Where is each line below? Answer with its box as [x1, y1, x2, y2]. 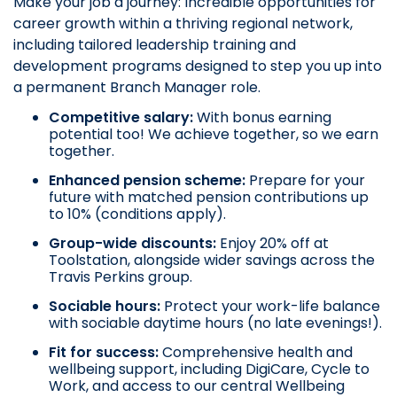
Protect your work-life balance [164, 296, 380, 317]
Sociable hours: [49, 296, 164, 317]
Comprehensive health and [162, 342, 353, 363]
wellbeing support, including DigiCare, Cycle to [49, 359, 370, 380]
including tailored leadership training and [13, 35, 296, 56]
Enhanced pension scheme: [49, 170, 245, 191]
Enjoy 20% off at [216, 233, 329, 254]
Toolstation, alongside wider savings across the [49, 250, 375, 271]
